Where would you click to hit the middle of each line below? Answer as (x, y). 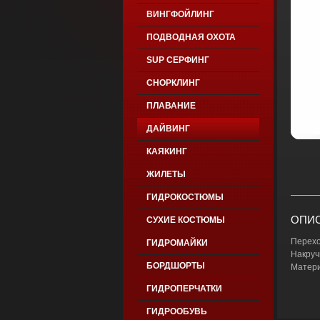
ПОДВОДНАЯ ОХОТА (191, 37)
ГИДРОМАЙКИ (177, 243)
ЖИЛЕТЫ (166, 174)
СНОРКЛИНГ (173, 83)
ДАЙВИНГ (168, 129)
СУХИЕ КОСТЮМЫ (185, 220)
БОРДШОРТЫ (175, 266)
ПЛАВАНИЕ (171, 106)
